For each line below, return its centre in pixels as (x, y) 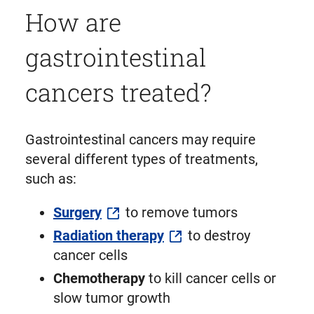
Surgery (77, 212)
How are (73, 21)
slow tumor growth (111, 298)
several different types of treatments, (141, 159)
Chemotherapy (101, 279)
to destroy (217, 236)
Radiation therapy (108, 236)
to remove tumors (179, 212)
